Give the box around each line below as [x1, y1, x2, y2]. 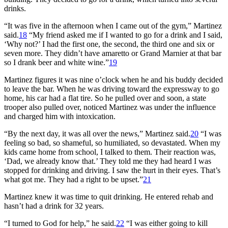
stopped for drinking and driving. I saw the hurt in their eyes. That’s [4, 165, 220, 175]
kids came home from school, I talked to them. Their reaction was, [4, 147, 216, 156]
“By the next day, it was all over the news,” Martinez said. [4, 129, 190, 138]
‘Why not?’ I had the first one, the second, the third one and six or [4, 39, 214, 48]
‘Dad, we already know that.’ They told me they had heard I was [4, 156, 211, 165]
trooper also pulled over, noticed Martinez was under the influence [4, 102, 216, 111]
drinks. [4, 4, 26, 13]
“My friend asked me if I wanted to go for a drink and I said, [27, 30, 222, 39]
